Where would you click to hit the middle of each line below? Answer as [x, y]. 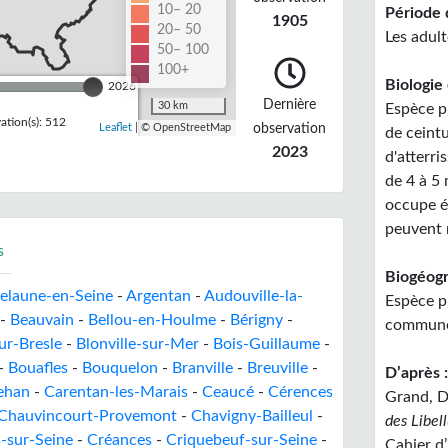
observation [290, 128]
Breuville [277, 368]
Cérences [300, 392]
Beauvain [42, 320]
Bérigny [256, 320]
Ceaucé [228, 392]
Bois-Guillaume [266, 344]
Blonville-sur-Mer [137, 344]
